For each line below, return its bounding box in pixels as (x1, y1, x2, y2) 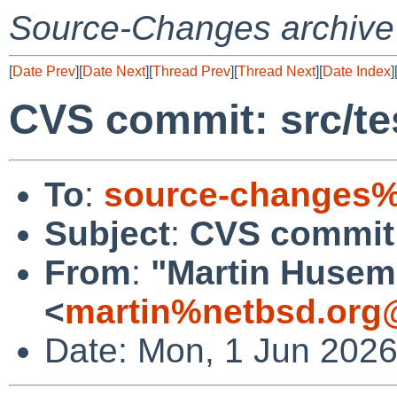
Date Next (82, 64, 145, 79)
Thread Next (237, 64, 315, 79)
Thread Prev (152, 64, 230, 79)
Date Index (323, 64, 391, 79)
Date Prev (12, 64, 75, 79)
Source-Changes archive (9, 9, 394, 47)
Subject (44, 214, 170, 253)
